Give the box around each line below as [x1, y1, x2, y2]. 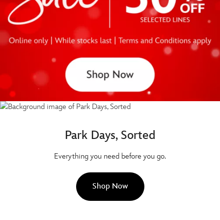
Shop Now [92, 182, 128, 192]
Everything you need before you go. [54, 152, 166, 162]
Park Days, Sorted [65, 128, 155, 143]
